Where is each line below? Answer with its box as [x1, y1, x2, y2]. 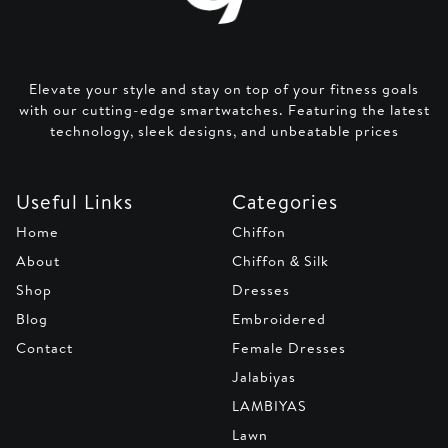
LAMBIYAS [232, 396, 307, 417]
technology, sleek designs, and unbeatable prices [49, 121, 399, 142]
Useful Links [16, 188, 133, 216]
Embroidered [232, 309, 326, 330]
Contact [16, 338, 73, 359]
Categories [232, 188, 338, 216]
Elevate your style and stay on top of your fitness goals [29, 79, 419, 100]
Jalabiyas [232, 367, 296, 388]
